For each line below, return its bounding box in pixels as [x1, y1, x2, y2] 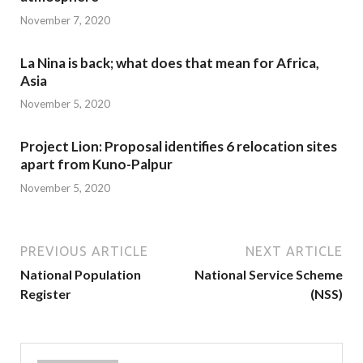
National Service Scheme [194, 266, 343, 282]
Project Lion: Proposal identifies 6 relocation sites [20, 138, 337, 156]
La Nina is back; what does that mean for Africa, [20, 53, 319, 71]
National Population [20, 266, 141, 282]
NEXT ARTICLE [246, 243, 343, 258]
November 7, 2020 [20, 13, 110, 27]
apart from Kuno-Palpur [20, 156, 173, 173]
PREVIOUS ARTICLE [20, 243, 148, 258]
